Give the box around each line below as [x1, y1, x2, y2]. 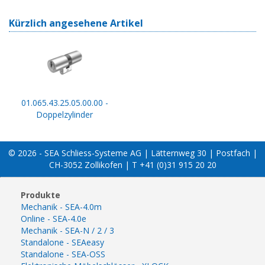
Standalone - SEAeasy [21, 236, 104, 248]
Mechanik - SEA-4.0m [21, 201, 102, 212]
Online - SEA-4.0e [21, 212, 86, 224]
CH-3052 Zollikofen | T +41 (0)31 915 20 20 [49, 159, 216, 170]
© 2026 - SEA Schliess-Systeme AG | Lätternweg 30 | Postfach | [8, 147, 257, 159]
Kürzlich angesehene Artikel [9, 16, 143, 30]
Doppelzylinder [36, 108, 93, 120]
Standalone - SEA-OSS [21, 248, 105, 260]
